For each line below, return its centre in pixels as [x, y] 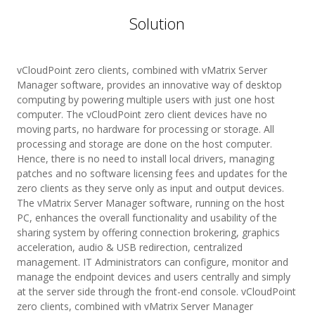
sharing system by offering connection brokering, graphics [148, 232]
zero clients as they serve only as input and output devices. [150, 188]
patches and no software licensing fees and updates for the [152, 173]
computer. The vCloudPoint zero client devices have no [142, 114]
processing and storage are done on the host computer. [144, 143]
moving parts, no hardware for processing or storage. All [145, 129]
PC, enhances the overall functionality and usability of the [147, 217]
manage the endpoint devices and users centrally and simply [153, 276]
